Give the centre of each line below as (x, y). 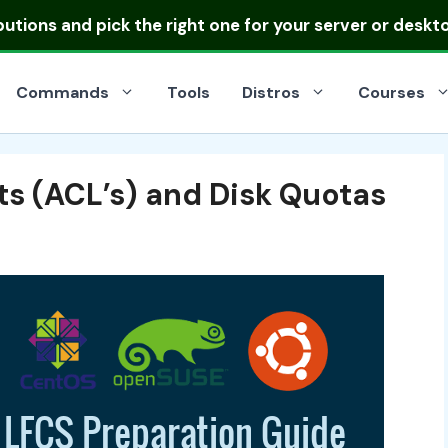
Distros (271, 92)
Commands (62, 92)
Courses (391, 92)
